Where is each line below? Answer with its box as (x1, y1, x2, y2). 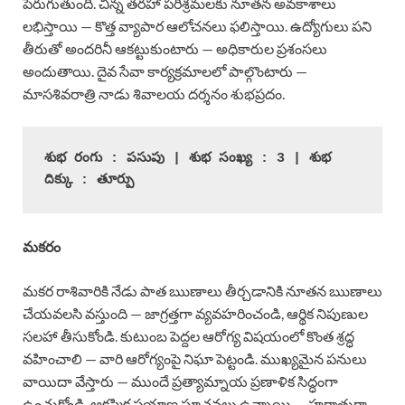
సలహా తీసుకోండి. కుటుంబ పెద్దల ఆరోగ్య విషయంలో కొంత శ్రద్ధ (23, 326, 354, 344)
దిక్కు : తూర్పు (44, 172, 134, 188)
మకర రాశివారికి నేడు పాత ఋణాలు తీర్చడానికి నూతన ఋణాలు (23, 281, 382, 299)
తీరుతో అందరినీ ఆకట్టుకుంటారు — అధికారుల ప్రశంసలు (23, 39, 327, 57)
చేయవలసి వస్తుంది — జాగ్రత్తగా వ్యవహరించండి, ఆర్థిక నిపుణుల (23, 304, 368, 322)
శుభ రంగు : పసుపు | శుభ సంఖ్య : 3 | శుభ (44, 150, 331, 166)
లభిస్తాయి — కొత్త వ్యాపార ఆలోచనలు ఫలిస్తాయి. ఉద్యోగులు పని (23, 16, 372, 34)
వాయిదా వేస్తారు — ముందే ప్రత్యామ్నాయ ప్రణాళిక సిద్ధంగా (23, 372, 338, 390)
